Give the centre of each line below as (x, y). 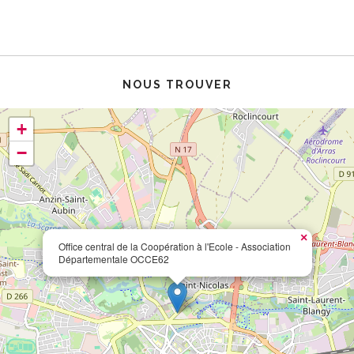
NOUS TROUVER (177, 85)
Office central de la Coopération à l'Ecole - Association (175, 246)
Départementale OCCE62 (114, 259)
